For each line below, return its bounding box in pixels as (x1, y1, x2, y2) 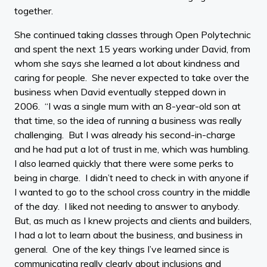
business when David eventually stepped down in (14, 86, 226, 98)
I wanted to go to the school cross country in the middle (14, 186, 250, 198)
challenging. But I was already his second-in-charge (14, 129, 235, 141)
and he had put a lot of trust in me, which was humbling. (14, 143, 252, 156)
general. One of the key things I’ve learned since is (14, 243, 229, 256)
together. (14, 5, 53, 17)
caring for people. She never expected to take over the (14, 72, 249, 84)
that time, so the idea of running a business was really (14, 114, 242, 127)
